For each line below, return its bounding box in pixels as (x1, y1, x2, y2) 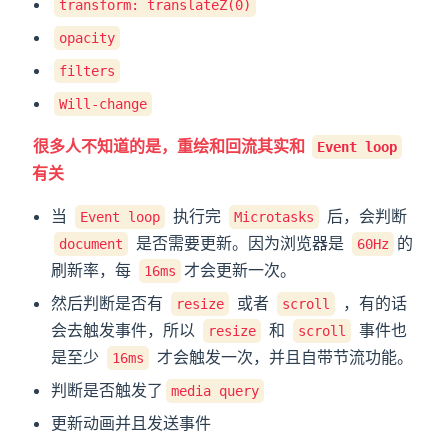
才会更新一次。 (184, 260, 297, 281)
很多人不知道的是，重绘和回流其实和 (33, 136, 309, 157)
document (59, 236, 124, 253)
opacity (59, 30, 116, 47)
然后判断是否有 (51, 293, 169, 314)
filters (59, 63, 116, 80)
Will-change (59, 96, 148, 113)
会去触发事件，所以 (51, 320, 201, 341)
